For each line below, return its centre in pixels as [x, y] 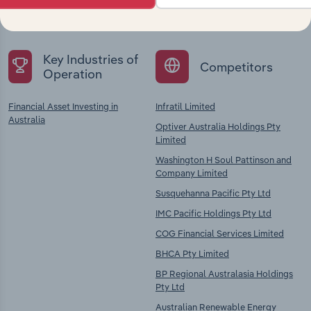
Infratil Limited [185, 107]
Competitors [236, 67]
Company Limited [192, 173]
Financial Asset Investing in [63, 107]
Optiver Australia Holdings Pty [218, 127]
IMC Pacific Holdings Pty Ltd [213, 213]
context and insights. [68, 17]
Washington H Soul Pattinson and [224, 160]
